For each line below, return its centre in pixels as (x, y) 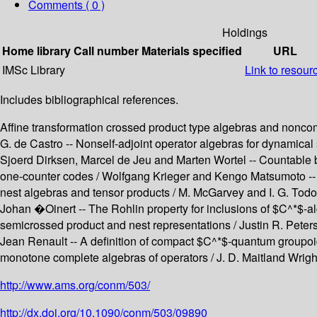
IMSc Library (34, 70)
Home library (36, 51)
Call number (106, 51)
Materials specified (192, 51)
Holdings (244, 33)
